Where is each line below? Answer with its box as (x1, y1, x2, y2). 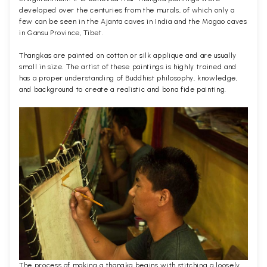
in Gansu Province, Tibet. (19, 28, 104, 37)
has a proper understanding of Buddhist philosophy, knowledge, (19, 73, 238, 82)
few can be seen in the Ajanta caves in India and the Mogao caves (19, 17, 247, 26)
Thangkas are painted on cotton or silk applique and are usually (19, 51, 237, 60)
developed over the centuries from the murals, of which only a (19, 5, 235, 14)
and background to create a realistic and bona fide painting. (19, 85, 226, 94)
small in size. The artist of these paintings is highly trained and (19, 62, 237, 71)
